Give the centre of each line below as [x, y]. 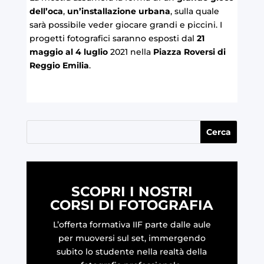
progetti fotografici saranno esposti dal [113, 39]
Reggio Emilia [59, 66]
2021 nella [130, 52]
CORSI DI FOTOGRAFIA [132, 205]
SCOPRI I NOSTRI [132, 192]
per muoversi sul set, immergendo [132, 238]
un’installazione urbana [118, 11]
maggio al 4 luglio [68, 52]
